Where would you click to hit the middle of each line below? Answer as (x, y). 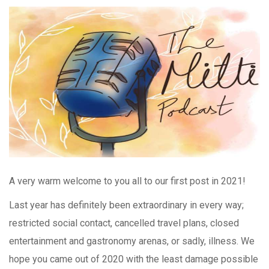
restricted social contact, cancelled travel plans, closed (124, 223)
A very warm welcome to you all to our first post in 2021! (128, 181)
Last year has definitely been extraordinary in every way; (126, 205)
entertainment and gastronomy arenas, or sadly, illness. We (132, 241)
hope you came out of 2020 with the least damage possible (134, 259)
